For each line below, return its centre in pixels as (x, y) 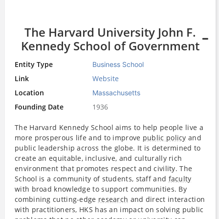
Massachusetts (117, 92)
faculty (180, 178)
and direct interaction (167, 199)
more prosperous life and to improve (79, 137)
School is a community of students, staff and (92, 178)
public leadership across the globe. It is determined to (108, 148)
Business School (118, 64)
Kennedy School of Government (110, 45)
